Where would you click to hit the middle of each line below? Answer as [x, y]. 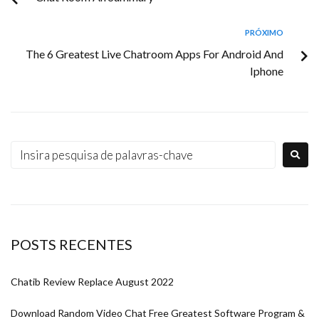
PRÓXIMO [264, 32]
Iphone [267, 70]
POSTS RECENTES [72, 244]
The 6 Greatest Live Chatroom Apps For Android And [155, 53]
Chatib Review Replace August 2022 [92, 281]
